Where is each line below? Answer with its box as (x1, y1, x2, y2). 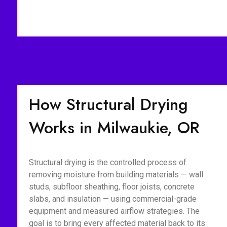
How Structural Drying (28, 93, 188, 116)
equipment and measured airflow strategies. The (28, 206, 200, 216)
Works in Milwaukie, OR (28, 116, 200, 139)
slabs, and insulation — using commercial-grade (28, 194, 197, 204)
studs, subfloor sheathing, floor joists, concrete (28, 182, 195, 192)
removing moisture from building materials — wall (28, 170, 203, 179)
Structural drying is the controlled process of (28, 158, 186, 167)
